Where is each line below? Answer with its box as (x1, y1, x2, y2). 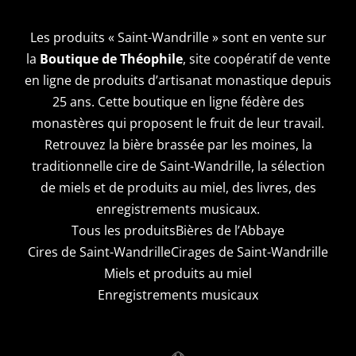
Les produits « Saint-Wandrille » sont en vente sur (29, 28, 327, 46)
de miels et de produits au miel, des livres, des (40, 178, 316, 196)
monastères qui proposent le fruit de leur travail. (32, 114, 324, 132)
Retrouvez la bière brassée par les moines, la (44, 135, 312, 153)
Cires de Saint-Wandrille (28, 242, 171, 261)
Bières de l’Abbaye (176, 221, 284, 239)
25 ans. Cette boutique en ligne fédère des (52, 92, 304, 110)
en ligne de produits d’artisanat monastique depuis (25, 71, 331, 89)
